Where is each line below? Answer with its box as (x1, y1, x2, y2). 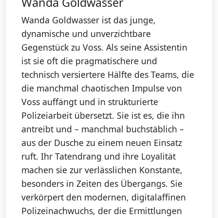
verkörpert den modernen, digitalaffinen (21, 191, 186, 203)
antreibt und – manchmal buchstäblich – (21, 123, 184, 135)
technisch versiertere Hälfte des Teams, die (21, 69, 194, 81)
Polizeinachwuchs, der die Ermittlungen (21, 205, 182, 217)
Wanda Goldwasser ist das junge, (21, 14, 156, 26)
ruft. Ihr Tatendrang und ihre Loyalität (21, 150, 176, 163)
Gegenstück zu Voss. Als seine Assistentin (21, 41, 187, 54)
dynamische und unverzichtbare (21, 28, 151, 40)
